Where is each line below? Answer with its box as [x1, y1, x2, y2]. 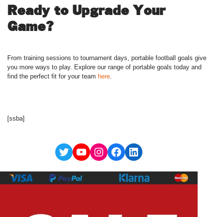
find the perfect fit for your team [7, 73, 98, 80]
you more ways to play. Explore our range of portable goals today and [7, 63, 201, 71]
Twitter [58, 144, 92, 158]
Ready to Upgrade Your [7, 2, 165, 18]
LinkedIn [127, 144, 170, 158]
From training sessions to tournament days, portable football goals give [7, 54, 206, 62]
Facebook [110, 144, 160, 158]
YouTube [75, 144, 120, 158]
